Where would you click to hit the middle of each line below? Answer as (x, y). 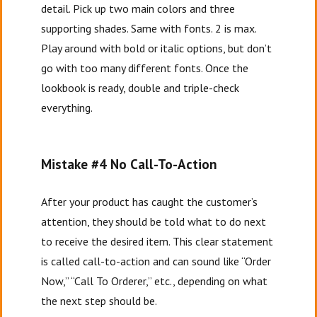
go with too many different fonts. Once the (145, 68)
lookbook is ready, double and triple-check (140, 88)
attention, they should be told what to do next (154, 221)
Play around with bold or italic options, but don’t (157, 48)
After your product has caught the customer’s (150, 202)
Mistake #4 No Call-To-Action (129, 164)
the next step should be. (100, 301)
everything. (67, 108)
